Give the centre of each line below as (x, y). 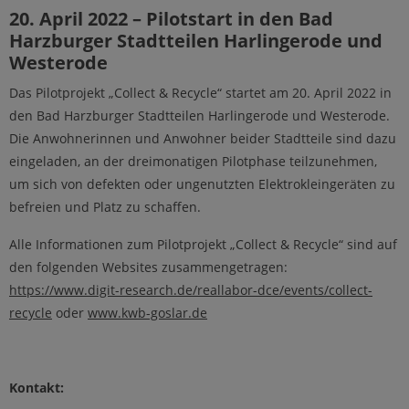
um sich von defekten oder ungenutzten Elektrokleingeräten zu (202, 184)
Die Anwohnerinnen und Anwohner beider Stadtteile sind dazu (203, 139)
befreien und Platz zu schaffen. (105, 207)
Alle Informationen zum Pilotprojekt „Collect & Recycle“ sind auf (203, 245)
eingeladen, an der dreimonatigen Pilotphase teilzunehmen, (193, 162)
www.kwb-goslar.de (147, 313)
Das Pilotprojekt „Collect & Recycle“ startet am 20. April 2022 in (200, 93)
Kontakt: (37, 388)
